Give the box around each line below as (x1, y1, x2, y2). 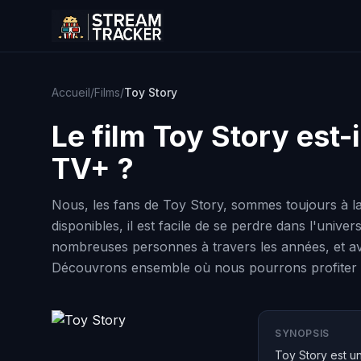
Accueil (52, 85, 90, 99)
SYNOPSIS (275, 327, 330, 339)
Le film (52, 118, 153, 154)
